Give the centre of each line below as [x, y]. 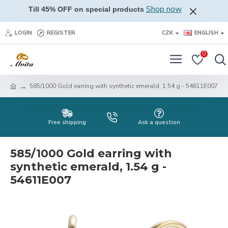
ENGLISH [206, 33]
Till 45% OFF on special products [86, 9]
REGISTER [61, 33]
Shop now [164, 9]
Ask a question [159, 122]
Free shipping [67, 122]
